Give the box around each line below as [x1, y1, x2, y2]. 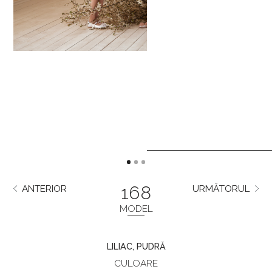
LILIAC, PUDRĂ [106, 242, 166, 252]
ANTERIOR [21, 183, 67, 195]
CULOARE [114, 257, 158, 270]
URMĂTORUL [192, 183, 251, 195]
